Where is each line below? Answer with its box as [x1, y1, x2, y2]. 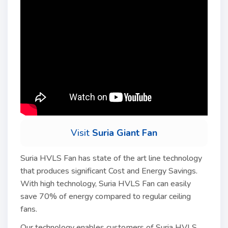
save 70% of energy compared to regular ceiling [20, 191, 191, 202]
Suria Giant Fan [90, 127, 157, 139]
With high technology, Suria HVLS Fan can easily [20, 178, 191, 189]
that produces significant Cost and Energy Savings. [20, 165, 197, 177]
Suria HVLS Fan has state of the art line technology [20, 153, 202, 164]
